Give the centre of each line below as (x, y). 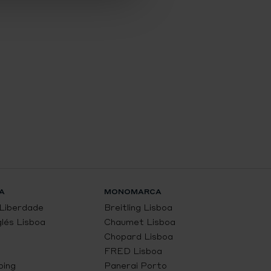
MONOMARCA (133, 192)
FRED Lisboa (133, 251)
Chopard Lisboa (139, 236)
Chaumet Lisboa (140, 222)
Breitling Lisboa (139, 207)
